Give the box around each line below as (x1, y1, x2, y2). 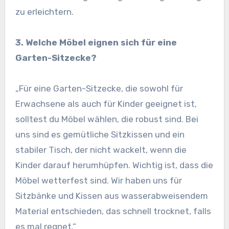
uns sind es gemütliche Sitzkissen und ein (15, 129, 185, 140)
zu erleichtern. (15, 7, 74, 17)
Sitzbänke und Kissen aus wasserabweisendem (15, 191, 208, 201)
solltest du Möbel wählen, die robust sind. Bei (15, 114, 198, 125)
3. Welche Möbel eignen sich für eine (15, 37, 177, 48)
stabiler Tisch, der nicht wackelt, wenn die (15, 145, 187, 155)
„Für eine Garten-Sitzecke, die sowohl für (15, 83, 183, 94)
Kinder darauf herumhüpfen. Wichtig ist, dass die (15, 160, 213, 171)
